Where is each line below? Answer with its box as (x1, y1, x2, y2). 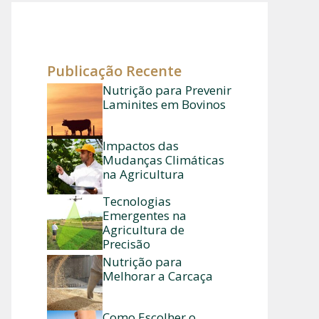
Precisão (103, 236, 150, 252)
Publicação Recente (47, 61, 182, 80)
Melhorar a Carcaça (103, 268, 213, 284)
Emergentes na (103, 207, 187, 224)
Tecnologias (103, 193, 171, 209)
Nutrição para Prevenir (103, 82, 231, 98)
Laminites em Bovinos (103, 96, 226, 113)
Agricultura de (103, 221, 184, 238)
